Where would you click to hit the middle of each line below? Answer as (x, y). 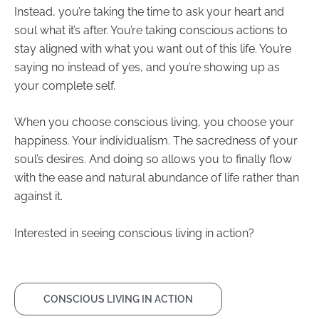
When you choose (64, 122)
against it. (38, 197)
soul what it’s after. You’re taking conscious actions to (151, 30)
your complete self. (65, 85)
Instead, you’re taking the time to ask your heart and (149, 11)
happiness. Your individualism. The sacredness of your (156, 141)
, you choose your (246, 122)
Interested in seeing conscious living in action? (134, 233)
